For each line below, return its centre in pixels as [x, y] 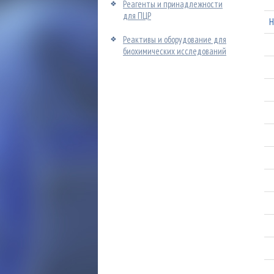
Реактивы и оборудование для [175, 39]
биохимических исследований [175, 51]
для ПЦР [137, 16]
